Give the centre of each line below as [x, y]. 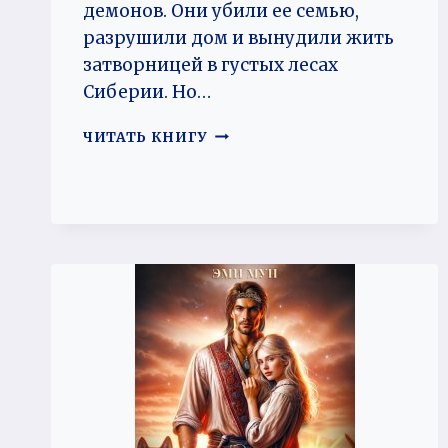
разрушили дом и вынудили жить [238, 37]
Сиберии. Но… [147, 91]
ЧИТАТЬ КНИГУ [146, 137]
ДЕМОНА [244, 175]
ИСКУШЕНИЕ [261, 133]
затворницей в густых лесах [210, 64]
